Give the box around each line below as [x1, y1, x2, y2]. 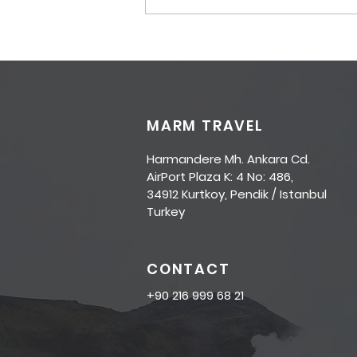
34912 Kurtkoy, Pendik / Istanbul [147, 185, 327, 202]
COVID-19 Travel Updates [164, 22, 341, 43]
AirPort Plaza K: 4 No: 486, [147, 167, 293, 185]
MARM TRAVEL [147, 115, 264, 135]
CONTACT [147, 258, 230, 279]
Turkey [147, 202, 185, 220]
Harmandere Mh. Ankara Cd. [147, 150, 310, 167]
